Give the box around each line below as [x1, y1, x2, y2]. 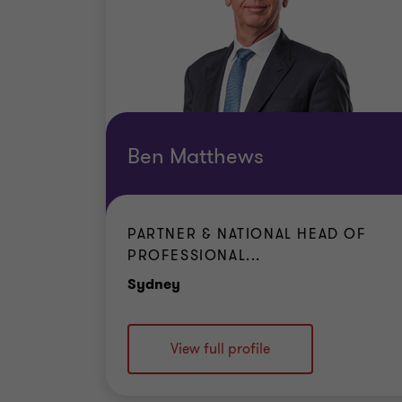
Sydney [127, 274, 180, 293]
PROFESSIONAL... [127, 245, 262, 266]
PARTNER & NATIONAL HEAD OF [127, 223, 367, 244]
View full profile [170, 338, 270, 359]
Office [179, 273, 226, 293]
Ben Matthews [127, 142, 264, 170]
